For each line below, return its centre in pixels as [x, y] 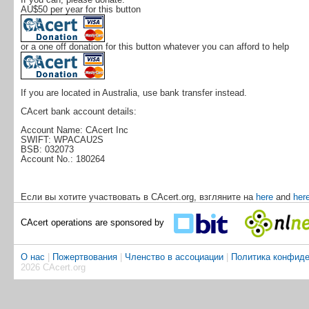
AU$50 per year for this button [80, 10]
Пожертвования [84, 257]
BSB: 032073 [47, 149]
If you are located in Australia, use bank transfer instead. [133, 93]
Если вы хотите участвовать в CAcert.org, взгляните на [138, 197]
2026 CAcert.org [53, 267]
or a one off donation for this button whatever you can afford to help [154, 47]
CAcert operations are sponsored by [93, 223]
